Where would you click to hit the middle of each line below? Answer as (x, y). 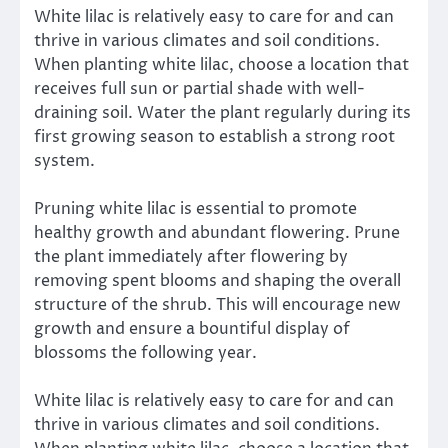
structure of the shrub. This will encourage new (217, 305)
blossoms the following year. (145, 353)
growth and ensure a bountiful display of (192, 329)
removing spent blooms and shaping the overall (217, 281)
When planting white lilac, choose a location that (221, 65)
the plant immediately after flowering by (191, 257)
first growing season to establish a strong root (214, 137)
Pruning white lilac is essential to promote (195, 209)
